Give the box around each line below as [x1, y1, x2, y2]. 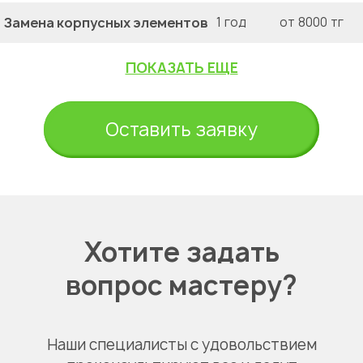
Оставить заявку [105, 117, 258, 143]
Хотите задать [83, 234, 280, 271]
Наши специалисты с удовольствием [46, 335, 317, 356]
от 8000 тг [280, 14, 344, 32]
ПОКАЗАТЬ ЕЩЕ [125, 58, 238, 78]
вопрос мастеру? [66, 267, 297, 304]
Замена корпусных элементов [4, 14, 208, 32]
